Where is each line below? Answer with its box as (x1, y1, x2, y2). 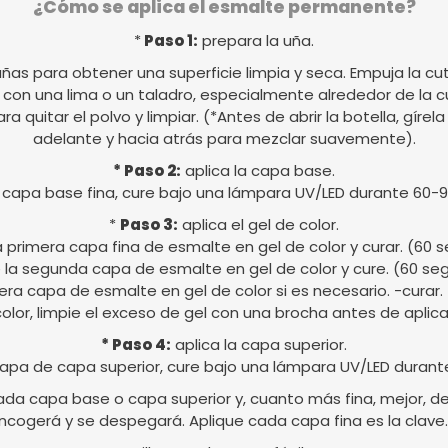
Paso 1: (141, 30, 198, 52)
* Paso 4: (101, 334, 171, 356)
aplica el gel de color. (178, 214, 339, 236)
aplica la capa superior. (171, 334, 347, 356)
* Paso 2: (113, 160, 181, 182)
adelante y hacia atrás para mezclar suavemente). (32, 128, 416, 150)
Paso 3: (120, 214, 178, 236)
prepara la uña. (198, 30, 314, 52)
